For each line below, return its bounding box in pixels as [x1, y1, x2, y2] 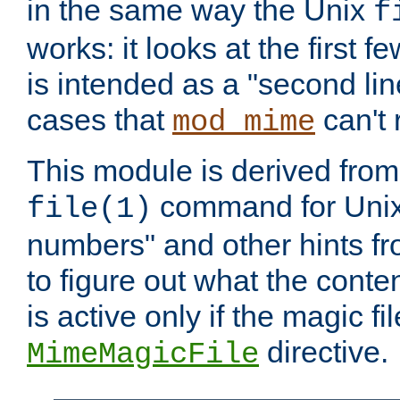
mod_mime [172, 105, 315, 140]
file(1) [27, 192, 152, 227]
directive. [259, 335, 388, 370]
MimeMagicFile [27, 337, 259, 372]
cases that [27, 103, 172, 137]
